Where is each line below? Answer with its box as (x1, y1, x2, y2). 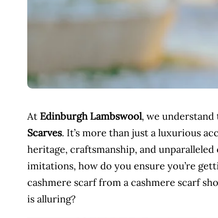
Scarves (27, 127, 62, 139)
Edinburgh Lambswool (40, 110, 142, 122)
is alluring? (27, 193, 75, 205)
